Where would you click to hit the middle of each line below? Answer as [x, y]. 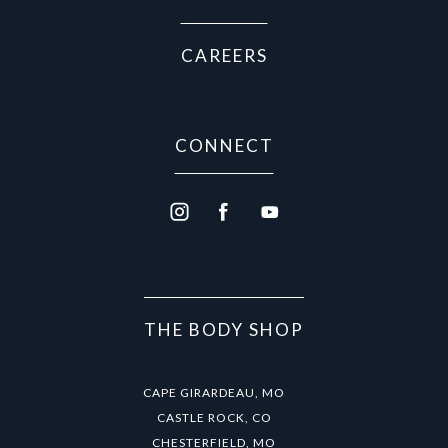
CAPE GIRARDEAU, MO [214, 392]
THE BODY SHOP [224, 329]
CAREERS [224, 55]
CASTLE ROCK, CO [214, 417]
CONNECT [224, 145]
